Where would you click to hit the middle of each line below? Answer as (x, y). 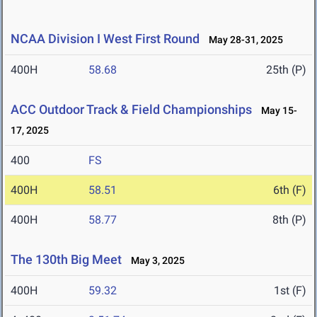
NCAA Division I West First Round (105, 39)
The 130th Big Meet (66, 260)
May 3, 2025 (155, 261)
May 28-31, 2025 (243, 40)
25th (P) (286, 70)
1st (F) (290, 291)
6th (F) (290, 190)
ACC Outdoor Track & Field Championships (131, 110)
